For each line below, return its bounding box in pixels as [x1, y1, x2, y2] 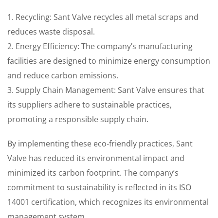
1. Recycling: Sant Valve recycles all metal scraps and [7, 12, 199, 22]
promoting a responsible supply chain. [7, 114, 148, 125]
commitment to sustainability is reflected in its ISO [7, 182, 191, 193]
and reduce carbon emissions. [7, 70, 118, 81]
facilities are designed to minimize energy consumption [7, 55, 210, 66]
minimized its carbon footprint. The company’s [7, 167, 179, 178]
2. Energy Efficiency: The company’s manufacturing [7, 41, 193, 52]
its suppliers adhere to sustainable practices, [7, 99, 172, 110]
